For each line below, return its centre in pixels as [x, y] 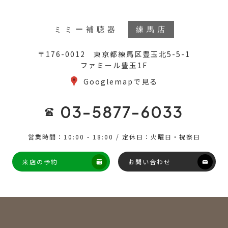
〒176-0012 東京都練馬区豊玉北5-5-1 [114, 54]
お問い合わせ [150, 161]
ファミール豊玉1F [114, 65]
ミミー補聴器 [86, 29]
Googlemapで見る [120, 81]
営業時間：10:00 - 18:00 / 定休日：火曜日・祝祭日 [114, 136]
